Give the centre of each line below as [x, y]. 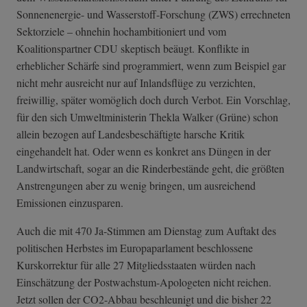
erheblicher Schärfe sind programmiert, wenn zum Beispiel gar [151, 66]
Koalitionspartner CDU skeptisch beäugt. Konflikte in [133, 49]
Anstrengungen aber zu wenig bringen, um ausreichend [136, 186]
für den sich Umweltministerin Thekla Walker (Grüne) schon [147, 117]
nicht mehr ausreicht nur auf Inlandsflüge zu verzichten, [136, 83]
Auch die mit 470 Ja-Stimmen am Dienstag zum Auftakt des [146, 231]
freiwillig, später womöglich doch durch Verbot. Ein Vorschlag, [153, 100]
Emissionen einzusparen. [70, 203]
